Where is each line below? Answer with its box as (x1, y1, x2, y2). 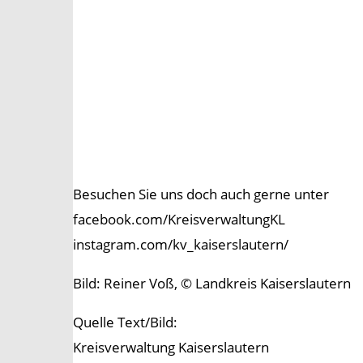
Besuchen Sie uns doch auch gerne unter (73, 185, 329, 204)
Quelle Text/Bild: (73, 313, 177, 332)
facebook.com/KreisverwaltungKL (73, 210, 285, 229)
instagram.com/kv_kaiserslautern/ (73, 235, 288, 254)
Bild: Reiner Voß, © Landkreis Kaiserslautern (73, 274, 351, 293)
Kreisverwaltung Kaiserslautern (73, 338, 269, 357)
